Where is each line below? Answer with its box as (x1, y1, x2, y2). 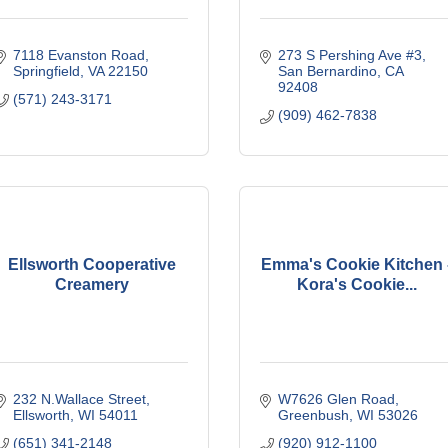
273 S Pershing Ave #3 (277, 47, 422, 63)
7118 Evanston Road (12, 47, 145, 63)
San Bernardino (277, 63, 377, 79)
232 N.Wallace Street (12, 391, 146, 407)
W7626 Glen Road (277, 391, 395, 407)
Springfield (12, 63, 80, 79)
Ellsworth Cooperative (7, 255, 176, 273)
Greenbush (277, 407, 349, 423)
